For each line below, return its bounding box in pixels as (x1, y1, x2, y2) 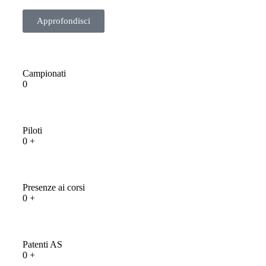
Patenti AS (23, 239, 62, 250)
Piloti (23, 125, 42, 136)
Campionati (23, 68, 66, 79)
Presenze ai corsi (23, 182, 85, 193)
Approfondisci (37, 16, 90, 26)
